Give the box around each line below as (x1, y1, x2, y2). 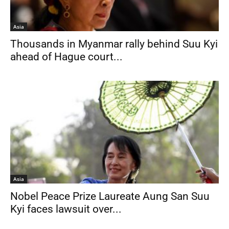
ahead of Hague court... (10, 50, 123, 63)
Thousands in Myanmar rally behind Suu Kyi (10, 37, 218, 50)
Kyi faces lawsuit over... (10, 203, 122, 216)
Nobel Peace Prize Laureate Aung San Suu (10, 190, 210, 203)
